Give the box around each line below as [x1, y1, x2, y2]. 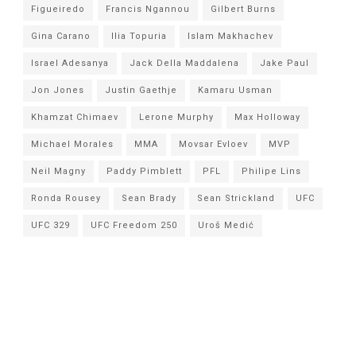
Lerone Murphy [139, 111, 215, 122]
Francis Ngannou [106, 3, 191, 14]
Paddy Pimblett [106, 165, 183, 176]
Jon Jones [31, 84, 85, 95]
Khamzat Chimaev [31, 111, 119, 122]
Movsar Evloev [179, 138, 249, 149]
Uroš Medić [198, 219, 255, 230]
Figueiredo [31, 3, 86, 14]
